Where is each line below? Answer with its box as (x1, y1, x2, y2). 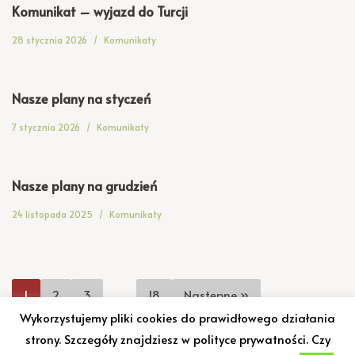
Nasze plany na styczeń (12, 90, 151, 108)
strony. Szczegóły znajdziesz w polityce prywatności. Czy (25, 330, 330, 347)
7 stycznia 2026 (12, 120, 80, 133)
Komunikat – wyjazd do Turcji (12, 2, 188, 21)
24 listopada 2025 (12, 208, 93, 220)
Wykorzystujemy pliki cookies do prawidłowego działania (20, 309, 335, 326)
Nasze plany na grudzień (12, 177, 157, 195)
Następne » (184, 286, 249, 303)
